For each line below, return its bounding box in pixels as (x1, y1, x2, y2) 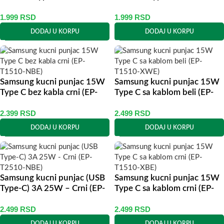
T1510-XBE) (114, 195, 161, 203)
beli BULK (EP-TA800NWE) (114, 3, 217, 11)
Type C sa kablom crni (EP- (114, 184, 214, 192)
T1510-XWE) (114, 99, 164, 107)
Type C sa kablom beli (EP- (114, 88, 213, 96)
